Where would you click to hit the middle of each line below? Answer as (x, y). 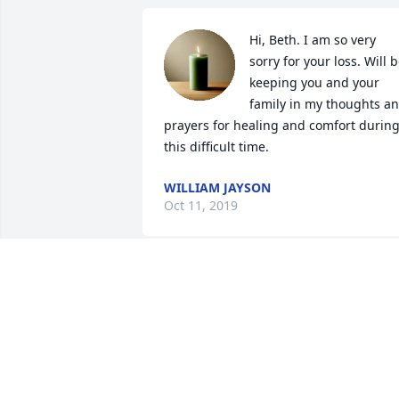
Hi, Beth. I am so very (313, 40)
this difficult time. (216, 147)
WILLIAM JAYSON (217, 188)
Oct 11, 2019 (201, 206)
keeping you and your (314, 83)
